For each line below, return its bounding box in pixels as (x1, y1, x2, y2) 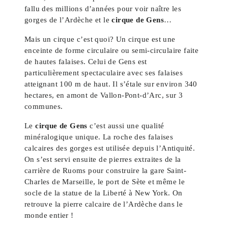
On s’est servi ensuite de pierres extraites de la (24, 155, 181, 163)
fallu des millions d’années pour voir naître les (24, 4, 182, 13)
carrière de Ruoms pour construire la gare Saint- (24, 166, 187, 175)
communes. (24, 102, 63, 110)
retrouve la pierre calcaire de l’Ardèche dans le (24, 199, 183, 208)
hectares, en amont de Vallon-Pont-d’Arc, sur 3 (24, 91, 183, 99)
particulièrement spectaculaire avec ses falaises (24, 68, 183, 77)
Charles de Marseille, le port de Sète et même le (24, 177, 185, 186)
